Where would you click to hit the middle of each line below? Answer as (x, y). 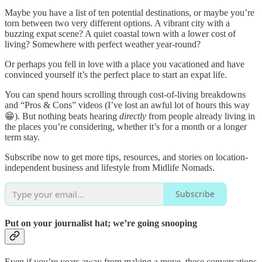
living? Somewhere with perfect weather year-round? (103, 44)
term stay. (22, 137)
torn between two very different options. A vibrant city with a (117, 23)
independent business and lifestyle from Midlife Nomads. (110, 167)
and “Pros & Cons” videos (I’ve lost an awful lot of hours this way (127, 105)
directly (133, 116)
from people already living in (201, 116)
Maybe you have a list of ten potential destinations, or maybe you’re (130, 12)
